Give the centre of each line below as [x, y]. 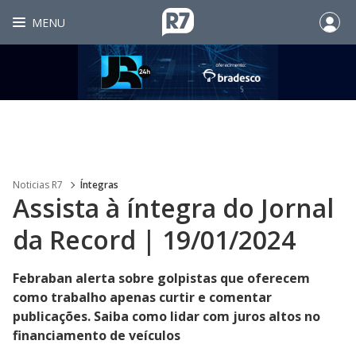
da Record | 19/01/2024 [154, 240]
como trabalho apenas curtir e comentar [142, 297]
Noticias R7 [38, 185]
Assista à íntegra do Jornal [173, 208]
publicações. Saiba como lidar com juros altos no [166, 316]
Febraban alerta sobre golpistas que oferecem [161, 278]
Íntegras [99, 185]
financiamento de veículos [97, 335]
